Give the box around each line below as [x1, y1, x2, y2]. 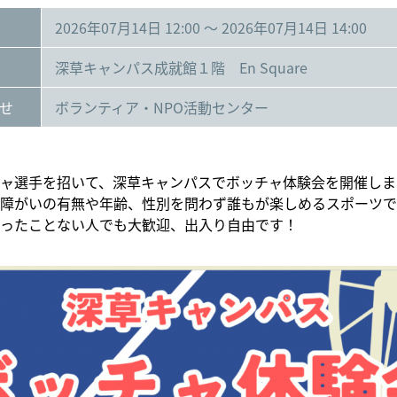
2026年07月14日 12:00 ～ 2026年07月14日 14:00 [55, 16, 367, 38]
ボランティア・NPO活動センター [55, 96, 269, 118]
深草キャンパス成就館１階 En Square [55, 56, 307, 78]
